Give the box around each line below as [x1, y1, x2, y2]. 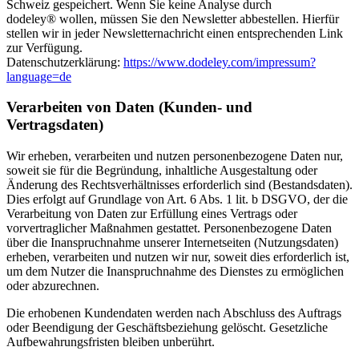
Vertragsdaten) [6, 116, 103, 134]
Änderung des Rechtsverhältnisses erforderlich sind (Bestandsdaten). [6, 178, 353, 192]
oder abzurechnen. [6, 279, 99, 293]
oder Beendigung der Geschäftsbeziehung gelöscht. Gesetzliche [6, 321, 328, 335]
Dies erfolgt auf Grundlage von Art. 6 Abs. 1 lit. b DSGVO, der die [6, 192, 348, 207]
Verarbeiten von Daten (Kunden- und [6, 99, 252, 116]
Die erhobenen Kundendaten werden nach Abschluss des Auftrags [6, 306, 341, 321]
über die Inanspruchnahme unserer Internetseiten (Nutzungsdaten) [6, 236, 338, 250]
